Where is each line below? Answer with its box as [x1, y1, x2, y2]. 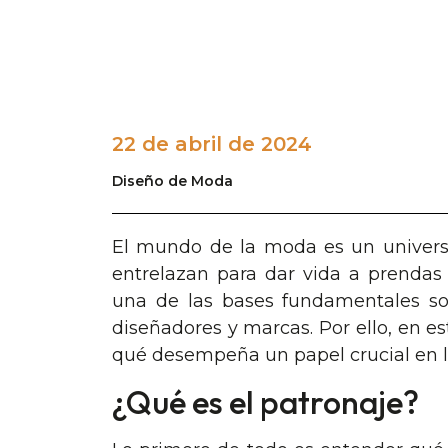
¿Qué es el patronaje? [112, 382, 419, 423]
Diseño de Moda [112, 172, 233, 190]
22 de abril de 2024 [112, 132, 312, 156]
